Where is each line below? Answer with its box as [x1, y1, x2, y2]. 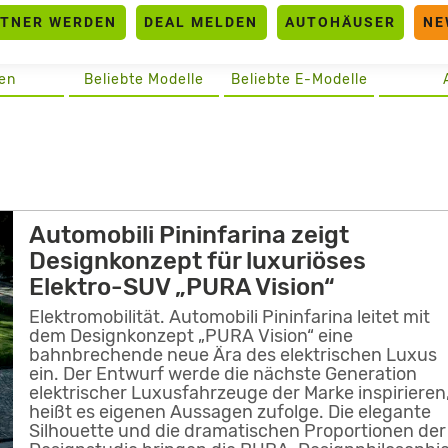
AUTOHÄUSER [285, 14, 396, 30]
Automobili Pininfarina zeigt [29, 220, 350, 249]
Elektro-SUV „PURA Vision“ [29, 272, 336, 301]
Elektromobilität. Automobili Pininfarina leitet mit [29, 306, 431, 329]
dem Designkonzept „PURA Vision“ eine [29, 325, 354, 348]
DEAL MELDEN [144, 14, 259, 30]
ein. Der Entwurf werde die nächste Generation [29, 363, 418, 386]
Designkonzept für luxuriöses [29, 246, 367, 275]
